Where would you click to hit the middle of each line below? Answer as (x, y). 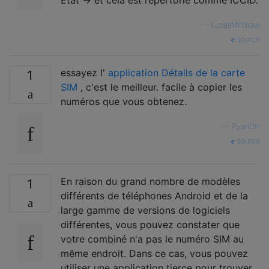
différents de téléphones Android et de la (154, 196)
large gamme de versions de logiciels (145, 210)
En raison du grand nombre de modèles (150, 182)
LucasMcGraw (235, 25)
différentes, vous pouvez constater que (150, 225)
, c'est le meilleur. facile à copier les (160, 87)
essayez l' (84, 73)
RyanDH (246, 127)
